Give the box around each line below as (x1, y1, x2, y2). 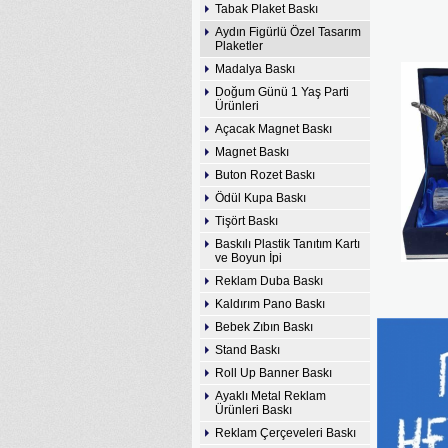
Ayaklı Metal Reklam (215, 389, 326, 403)
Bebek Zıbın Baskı (215, 320, 313, 334)
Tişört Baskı (215, 214, 278, 228)
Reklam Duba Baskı (215, 274, 323, 288)
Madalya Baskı (215, 62, 295, 76)
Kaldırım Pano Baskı (215, 297, 325, 311)
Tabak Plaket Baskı (215, 2, 318, 16)
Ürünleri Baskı (215, 403, 292, 417)
